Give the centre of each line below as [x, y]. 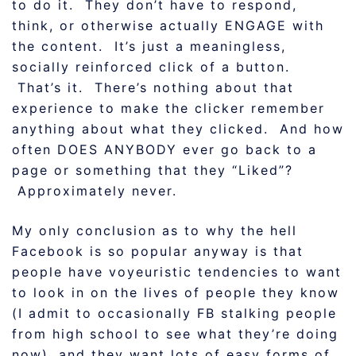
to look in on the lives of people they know [176, 292]
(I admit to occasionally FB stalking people [174, 313]
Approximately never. [95, 191]
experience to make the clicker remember [168, 108]
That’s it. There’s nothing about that [153, 87]
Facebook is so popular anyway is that [158, 251]
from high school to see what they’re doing [175, 334]
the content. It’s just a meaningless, [149, 46]
